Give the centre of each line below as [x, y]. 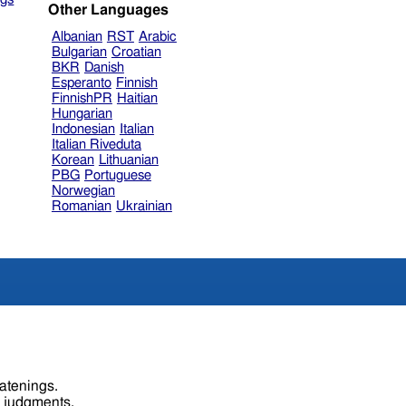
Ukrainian [144, 206]
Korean [72, 159]
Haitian [137, 98]
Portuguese [117, 175]
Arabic [157, 36]
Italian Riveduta [96, 144]
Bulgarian [79, 52]
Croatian [136, 52]
